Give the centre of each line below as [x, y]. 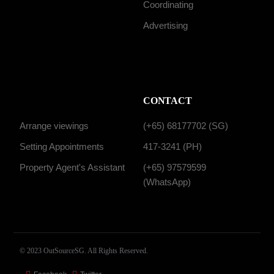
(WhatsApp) [167, 182]
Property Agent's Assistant [72, 167]
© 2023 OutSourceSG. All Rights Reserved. [84, 250]
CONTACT [168, 100]
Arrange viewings [54, 125]
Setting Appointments [62, 146]
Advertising [165, 25]
